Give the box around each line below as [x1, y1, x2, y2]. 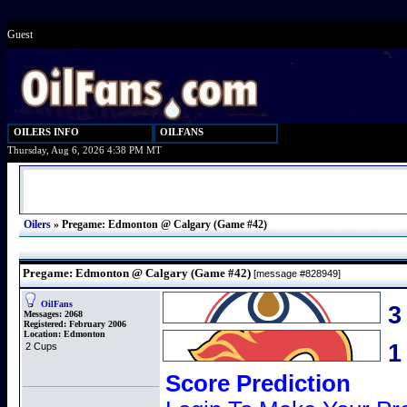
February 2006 [66, 319, 126, 329]
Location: [24, 329, 64, 339]
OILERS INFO [14, 127, 79, 137]
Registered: [24, 319, 66, 329]
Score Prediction [165, 371, 351, 396]
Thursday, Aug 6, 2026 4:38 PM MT [7, 145, 162, 155]
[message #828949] [251, 268, 341, 279]
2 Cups [25, 341, 57, 352]
